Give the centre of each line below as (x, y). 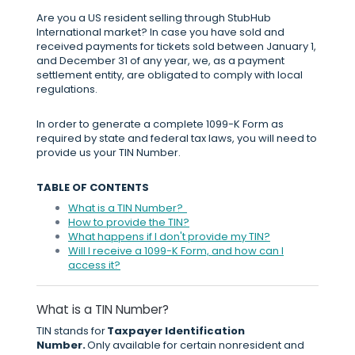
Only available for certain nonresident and (196, 345)
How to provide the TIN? (129, 222)
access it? (94, 265)
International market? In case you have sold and (160, 32)
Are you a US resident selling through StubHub (154, 18)
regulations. (69, 89)
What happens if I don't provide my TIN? (169, 237)
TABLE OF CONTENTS (93, 187)
